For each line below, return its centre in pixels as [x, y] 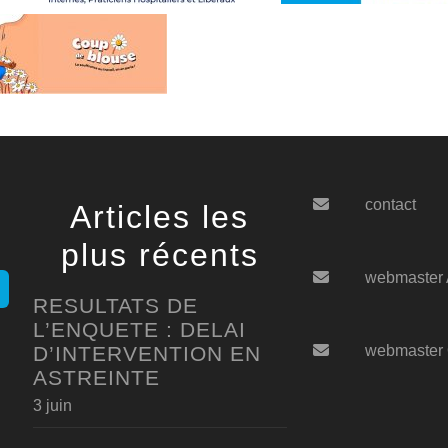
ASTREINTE [96, 377]
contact [390, 204]
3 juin [52, 405]
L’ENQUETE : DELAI [139, 329]
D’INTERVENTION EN [146, 353]
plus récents [159, 254]
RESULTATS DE [115, 305]
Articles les [160, 216]
